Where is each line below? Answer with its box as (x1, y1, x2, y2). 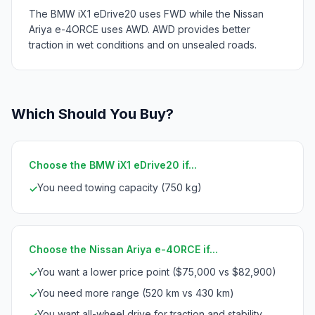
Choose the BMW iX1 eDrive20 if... (29, 158, 197, 171)
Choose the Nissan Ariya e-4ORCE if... (29, 243, 218, 255)
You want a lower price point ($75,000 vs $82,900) (37, 265, 276, 278)
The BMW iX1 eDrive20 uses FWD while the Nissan (29, 7, 264, 20)
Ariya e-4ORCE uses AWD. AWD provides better (29, 22, 250, 35)
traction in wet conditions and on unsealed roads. (29, 38, 257, 51)
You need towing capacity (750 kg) (37, 181, 202, 193)
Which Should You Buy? (11, 105, 174, 122)
